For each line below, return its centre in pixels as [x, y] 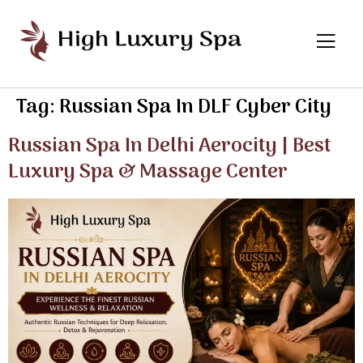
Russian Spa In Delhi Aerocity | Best [170, 146]
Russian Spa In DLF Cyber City [195, 107]
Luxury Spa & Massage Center [148, 172]
